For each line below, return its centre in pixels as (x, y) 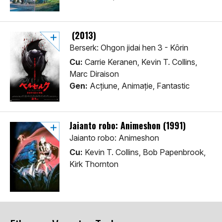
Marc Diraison (94, 74)
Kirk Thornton (94, 164)
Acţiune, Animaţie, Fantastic (139, 86)
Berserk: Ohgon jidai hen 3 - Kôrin (129, 48)
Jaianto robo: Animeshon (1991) (128, 126)
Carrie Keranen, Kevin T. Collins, (140, 62)
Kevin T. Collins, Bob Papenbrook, (144, 152)
